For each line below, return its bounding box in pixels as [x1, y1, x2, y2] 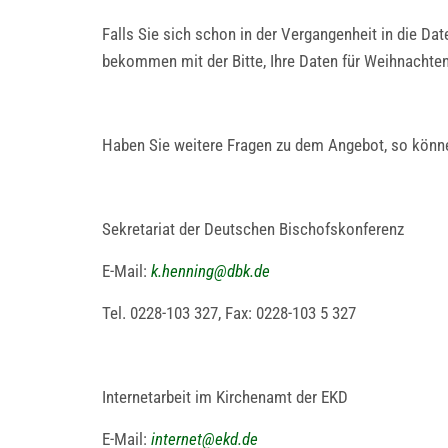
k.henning [151, 261, 214, 281]
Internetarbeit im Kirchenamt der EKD [102, 387, 348, 407]
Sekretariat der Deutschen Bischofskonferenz [102, 219, 404, 239]
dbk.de [227, 261, 270, 281]
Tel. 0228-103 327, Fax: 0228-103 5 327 [102, 303, 356, 323]
